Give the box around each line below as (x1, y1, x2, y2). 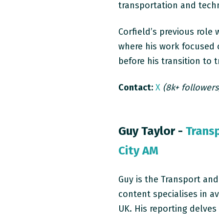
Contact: (118, 82, 153, 93)
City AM (118, 143, 159, 157)
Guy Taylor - (118, 124, 186, 138)
